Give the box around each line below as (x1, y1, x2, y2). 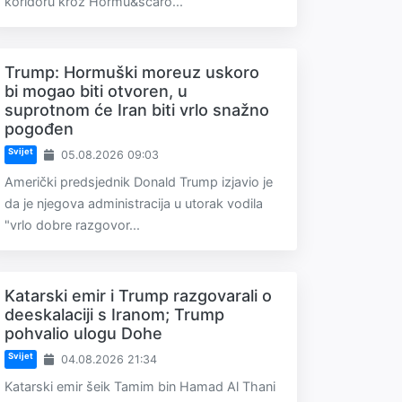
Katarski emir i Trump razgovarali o (4, 286, 272, 305)
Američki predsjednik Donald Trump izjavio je (4, 174, 273, 189)
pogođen (4, 119, 74, 138)
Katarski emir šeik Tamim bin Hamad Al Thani (4, 379, 275, 394)
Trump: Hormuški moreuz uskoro (4, 63, 259, 82)
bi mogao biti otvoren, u (4, 82, 188, 100)
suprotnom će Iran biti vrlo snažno (4, 100, 269, 119)
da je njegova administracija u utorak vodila (4, 196, 263, 211)
